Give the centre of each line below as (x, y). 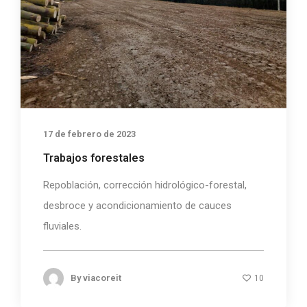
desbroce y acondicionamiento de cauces (137, 206)
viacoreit (102, 278)
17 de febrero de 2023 (89, 134)
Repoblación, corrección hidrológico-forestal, (145, 185)
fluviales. (62, 226)
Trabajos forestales (94, 158)
